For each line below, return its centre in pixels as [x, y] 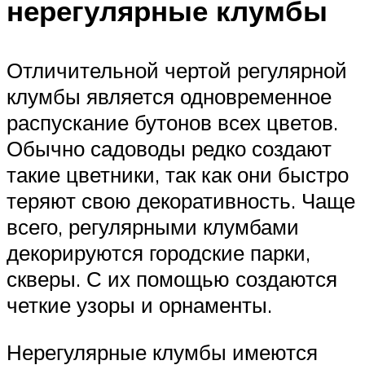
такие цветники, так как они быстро [178, 175]
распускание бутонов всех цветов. [172, 123]
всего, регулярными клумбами [153, 227]
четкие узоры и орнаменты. [139, 305]
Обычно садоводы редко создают [169, 149]
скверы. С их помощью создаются [172, 279]
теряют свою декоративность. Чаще [181, 201]
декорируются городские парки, [158, 253]
